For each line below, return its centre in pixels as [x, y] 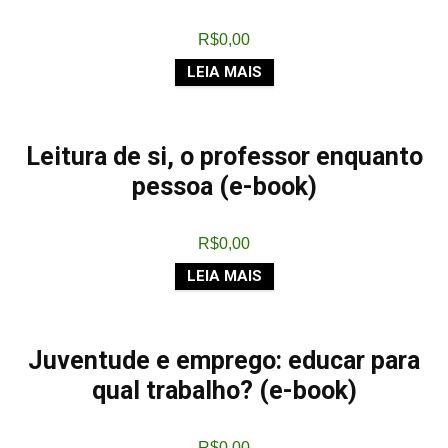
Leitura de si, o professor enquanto [224, 156]
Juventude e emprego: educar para [224, 360]
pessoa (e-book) [224, 186]
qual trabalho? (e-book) [224, 390]
